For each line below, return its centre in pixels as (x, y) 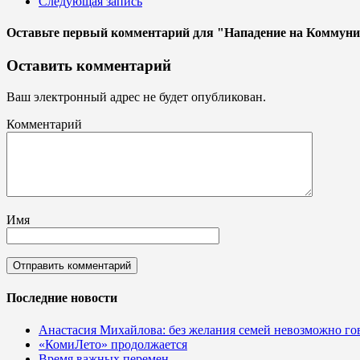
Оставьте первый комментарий (98, 33)
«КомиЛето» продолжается (113, 344)
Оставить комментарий (89, 66)
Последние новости (62, 298)
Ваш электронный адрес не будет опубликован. (136, 97)
